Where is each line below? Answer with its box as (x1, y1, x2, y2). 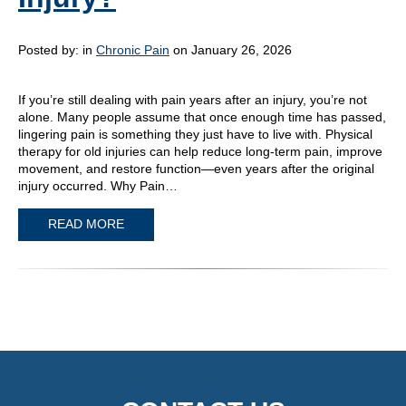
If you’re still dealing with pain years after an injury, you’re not (18, 92, 367, 107)
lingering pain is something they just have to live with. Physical (18, 126, 372, 141)
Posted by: (18, 42, 82, 57)
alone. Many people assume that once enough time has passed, (18, 109, 386, 124)
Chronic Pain (96, 42, 169, 57)
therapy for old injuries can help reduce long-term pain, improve (18, 143, 382, 159)
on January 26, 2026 (169, 42, 292, 57)
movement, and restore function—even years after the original (18, 160, 374, 176)
